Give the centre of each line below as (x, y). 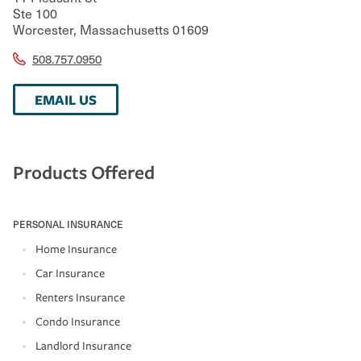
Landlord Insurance (83, 346)
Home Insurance (76, 249)
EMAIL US (66, 99)
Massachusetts (123, 29)
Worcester (43, 29)
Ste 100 (35, 12)
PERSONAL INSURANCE (68, 224)
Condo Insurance (78, 322)
